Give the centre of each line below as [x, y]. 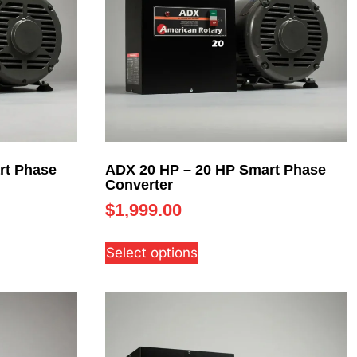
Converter [139, 184]
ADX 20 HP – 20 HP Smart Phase [216, 169]
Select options [152, 252]
